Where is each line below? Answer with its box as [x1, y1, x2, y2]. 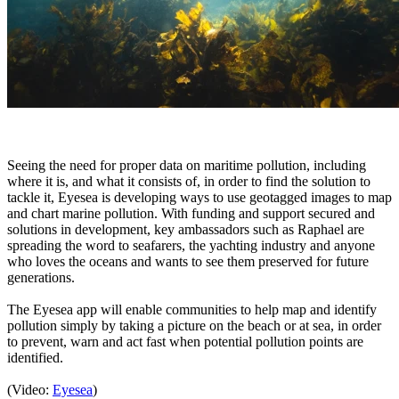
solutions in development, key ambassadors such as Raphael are [7, 221, 364, 237]
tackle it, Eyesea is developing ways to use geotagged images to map [7, 189, 392, 205]
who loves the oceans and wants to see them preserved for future [7, 253, 369, 269]
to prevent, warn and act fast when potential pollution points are [7, 333, 363, 349]
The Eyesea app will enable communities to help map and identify [7, 301, 377, 317]
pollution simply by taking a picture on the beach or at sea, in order [7, 317, 381, 333]
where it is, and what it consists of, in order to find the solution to [7, 173, 370, 189]
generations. [7, 269, 75, 285]
